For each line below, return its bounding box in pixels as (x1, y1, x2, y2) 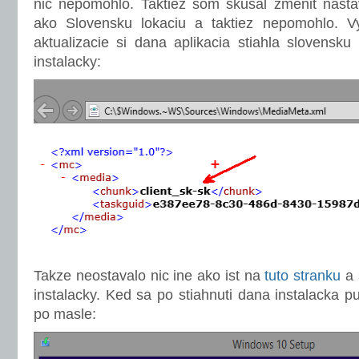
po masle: (34, 306, 96, 322)
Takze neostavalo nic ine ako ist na (34, 268, 265, 284)
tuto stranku (264, 268, 341, 284)
